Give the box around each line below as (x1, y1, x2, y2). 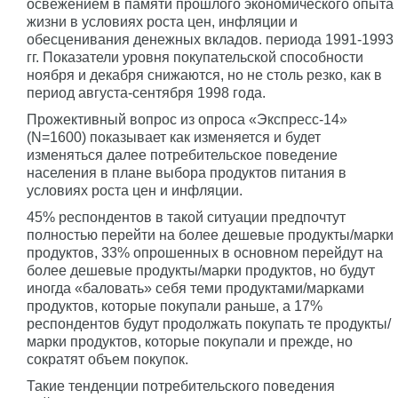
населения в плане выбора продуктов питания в (27, 165, 346, 180)
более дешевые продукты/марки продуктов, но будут (27, 263, 375, 278)
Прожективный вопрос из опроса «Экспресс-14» (27, 112, 347, 127)
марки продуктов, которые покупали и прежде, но (27, 334, 353, 349)
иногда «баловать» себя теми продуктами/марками (27, 281, 364, 296)
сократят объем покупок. (27, 352, 188, 367)
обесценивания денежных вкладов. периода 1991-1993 (27, 32, 394, 47)
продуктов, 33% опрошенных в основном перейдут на (27, 245, 383, 260)
